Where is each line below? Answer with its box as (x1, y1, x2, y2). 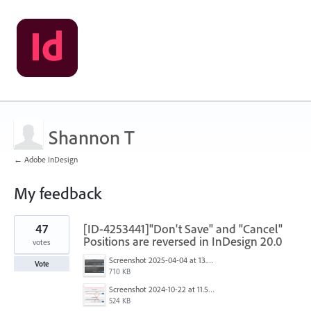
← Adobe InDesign (14, 154, 78, 165)
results (14, 224, 38, 236)
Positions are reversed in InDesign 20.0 (83, 233, 283, 249)
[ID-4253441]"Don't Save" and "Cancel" (83, 221, 283, 237)
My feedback (14, 183, 101, 203)
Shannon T (49, 125, 135, 149)
